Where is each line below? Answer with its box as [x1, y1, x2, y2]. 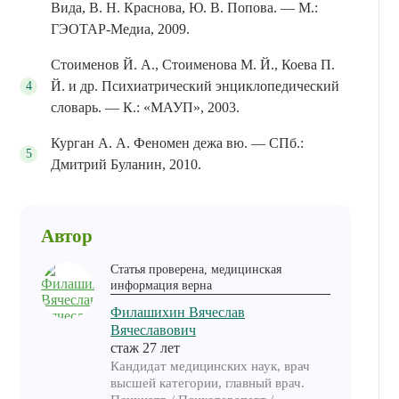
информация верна [110, 278, 212, 292]
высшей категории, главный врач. [110, 374, 305, 390]
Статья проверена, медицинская [110, 262, 281, 276]
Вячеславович [110, 322, 196, 338]
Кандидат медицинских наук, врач [110, 357, 310, 373]
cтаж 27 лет [110, 339, 180, 355]
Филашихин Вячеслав [110, 304, 245, 320]
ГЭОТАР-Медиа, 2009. [51, 21, 190, 37]
